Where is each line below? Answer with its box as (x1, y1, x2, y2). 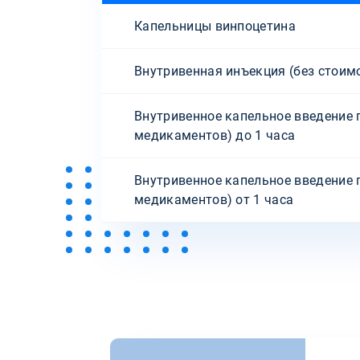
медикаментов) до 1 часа (134, 127, 296, 143)
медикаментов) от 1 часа (134, 191, 294, 207)
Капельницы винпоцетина (134, 18, 297, 34)
